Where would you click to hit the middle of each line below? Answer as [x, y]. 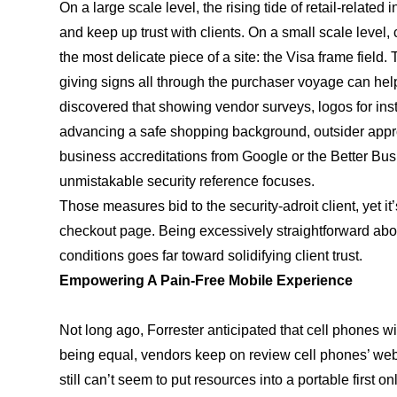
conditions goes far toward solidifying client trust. [211, 255]
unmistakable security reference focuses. [187, 181]
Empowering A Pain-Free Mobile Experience [206, 280]
